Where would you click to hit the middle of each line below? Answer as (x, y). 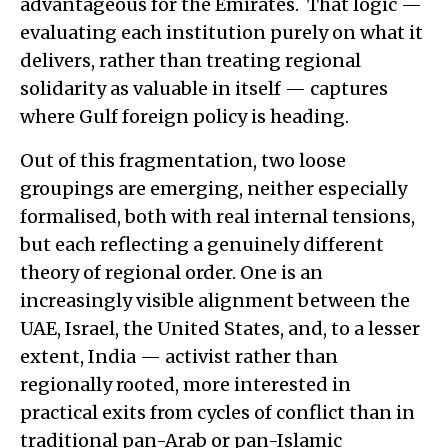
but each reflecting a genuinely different (202, 244)
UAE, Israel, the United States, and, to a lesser (220, 328)
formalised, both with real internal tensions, (217, 216)
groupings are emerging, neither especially (213, 188)
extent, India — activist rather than (179, 356)
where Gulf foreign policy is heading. (184, 116)
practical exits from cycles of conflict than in (217, 412)
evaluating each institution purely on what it (221, 32)
